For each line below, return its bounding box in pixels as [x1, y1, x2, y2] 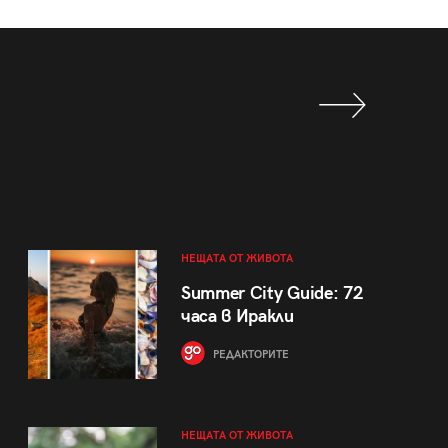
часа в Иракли [180, 305, 294, 327]
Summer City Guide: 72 [180, 282, 363, 304]
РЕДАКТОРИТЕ [209, 347, 289, 361]
